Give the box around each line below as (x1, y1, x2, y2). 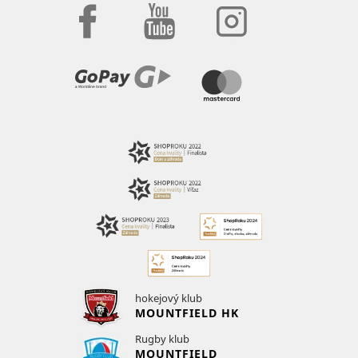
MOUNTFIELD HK (135, 304, 239, 320)
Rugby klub (135, 332, 189, 347)
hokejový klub (135, 290, 202, 305)
